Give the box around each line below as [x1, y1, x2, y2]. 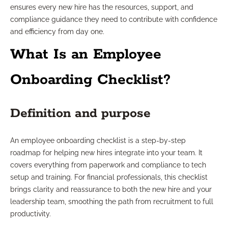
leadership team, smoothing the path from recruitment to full [10, 197, 213, 206]
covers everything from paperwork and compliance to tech [10, 161, 206, 169]
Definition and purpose [10, 105, 151, 122]
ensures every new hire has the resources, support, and [10, 3, 193, 12]
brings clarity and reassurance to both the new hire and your [10, 185, 212, 194]
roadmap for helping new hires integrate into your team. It [10, 149, 203, 157]
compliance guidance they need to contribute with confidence [10, 15, 217, 24]
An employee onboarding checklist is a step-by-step [10, 136, 186, 145]
